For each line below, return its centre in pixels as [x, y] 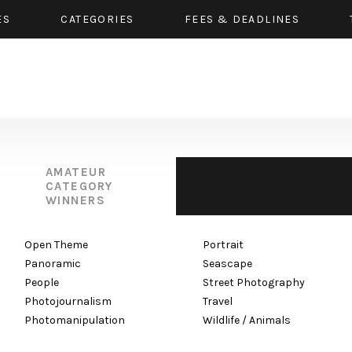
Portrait [223, 245]
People [42, 282]
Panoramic [53, 264]
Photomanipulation [75, 320]
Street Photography [254, 282]
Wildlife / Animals [247, 320]
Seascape [227, 264]
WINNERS [75, 200]
